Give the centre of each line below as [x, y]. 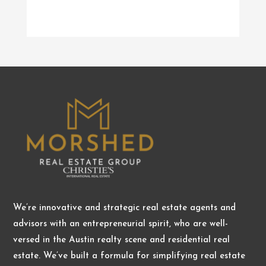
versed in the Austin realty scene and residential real [122, 240]
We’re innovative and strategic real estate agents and [125, 208]
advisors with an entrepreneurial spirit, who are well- [121, 224]
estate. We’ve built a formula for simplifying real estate [129, 256]
